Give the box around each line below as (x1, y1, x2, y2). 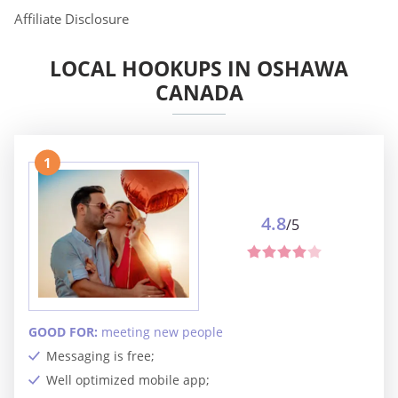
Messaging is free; (46, 347, 155, 365)
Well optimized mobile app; (46, 371, 210, 389)
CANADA (155, 78, 243, 107)
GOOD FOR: (28, 323, 101, 341)
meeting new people (101, 323, 223, 341)
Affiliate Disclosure (14, 10, 129, 28)
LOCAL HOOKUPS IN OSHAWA (50, 54, 348, 84)
